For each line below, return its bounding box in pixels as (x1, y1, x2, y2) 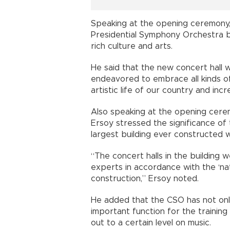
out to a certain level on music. (91, 218, 211, 227)
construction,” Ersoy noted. (91, 174, 199, 183)
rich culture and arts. (91, 42, 172, 50)
